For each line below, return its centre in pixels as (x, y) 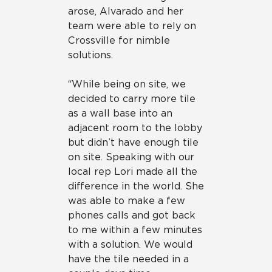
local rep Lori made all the (133, 171)
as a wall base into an (120, 113)
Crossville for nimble (119, 40)
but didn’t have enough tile (133, 142)
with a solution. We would (130, 244)
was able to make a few (127, 200)
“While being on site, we (127, 84)
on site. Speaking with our (131, 157)
